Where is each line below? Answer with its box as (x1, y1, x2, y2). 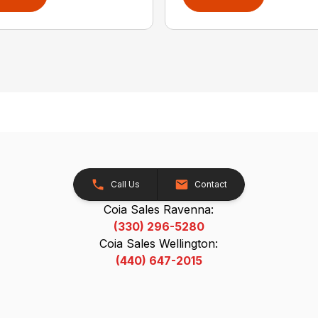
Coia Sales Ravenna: (104, 202, 214, 216)
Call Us (110, 178, 140, 190)
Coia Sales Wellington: (99, 236, 219, 251)
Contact (194, 178, 227, 190)
